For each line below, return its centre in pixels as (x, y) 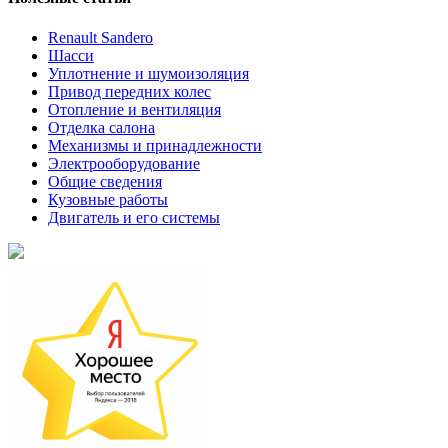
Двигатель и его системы (134, 217)
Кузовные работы (108, 199)
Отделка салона (101, 127)
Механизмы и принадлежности (155, 145)
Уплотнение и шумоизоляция (148, 73)
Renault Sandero (100, 37)
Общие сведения (105, 181)
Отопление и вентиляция (134, 109)
